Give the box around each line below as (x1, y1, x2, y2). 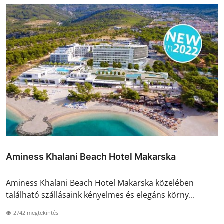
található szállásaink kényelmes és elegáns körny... (6, 189, 195, 200)
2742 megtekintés (12, 208, 58, 216)
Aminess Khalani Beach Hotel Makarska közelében (6, 177, 194, 188)
